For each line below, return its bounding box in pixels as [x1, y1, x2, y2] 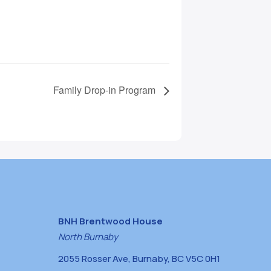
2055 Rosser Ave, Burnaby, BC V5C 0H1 [58, 252, 220, 266]
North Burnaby [58, 230, 118, 244]
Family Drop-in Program [53, 83, 158, 97]
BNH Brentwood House [58, 215, 163, 228]
